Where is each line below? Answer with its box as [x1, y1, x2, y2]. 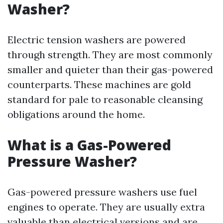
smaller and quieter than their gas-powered [7, 63, 213, 76]
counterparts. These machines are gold [7, 78, 191, 91]
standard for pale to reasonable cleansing [7, 93, 203, 106]
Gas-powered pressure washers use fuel [7, 186, 197, 198]
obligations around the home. [7, 108, 145, 120]
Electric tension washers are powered [7, 33, 186, 46]
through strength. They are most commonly [7, 48, 213, 61]
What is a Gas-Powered [7, 135, 171, 154]
